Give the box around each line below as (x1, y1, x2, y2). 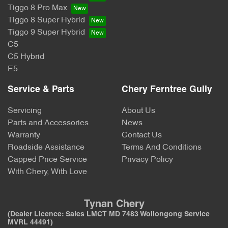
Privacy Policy (122, 156, 173, 164)
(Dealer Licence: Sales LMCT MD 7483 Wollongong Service (8, 211, 210, 218)
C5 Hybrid (8, 53, 44, 62)
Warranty (8, 131, 40, 140)
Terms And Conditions (122, 144, 202, 152)
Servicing (8, 107, 42, 116)
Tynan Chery (83, 200, 145, 210)
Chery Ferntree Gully (122, 85, 212, 95)
